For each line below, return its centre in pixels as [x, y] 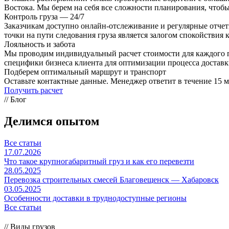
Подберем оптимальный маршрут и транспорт [85, 72]
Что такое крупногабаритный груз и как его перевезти [99, 161]
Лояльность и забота [40, 44]
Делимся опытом [52, 121]
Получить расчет [33, 90]
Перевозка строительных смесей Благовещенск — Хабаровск [111, 179]
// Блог [15, 100]
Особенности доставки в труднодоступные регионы [95, 198]
